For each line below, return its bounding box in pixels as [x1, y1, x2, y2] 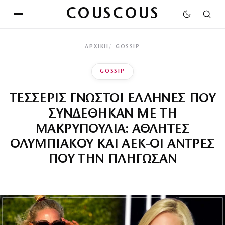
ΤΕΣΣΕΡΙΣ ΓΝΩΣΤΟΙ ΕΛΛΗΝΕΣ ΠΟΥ [9, 92, 216, 106]
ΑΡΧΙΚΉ [85, 44, 109, 50]
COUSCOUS [65, 6, 160, 22]
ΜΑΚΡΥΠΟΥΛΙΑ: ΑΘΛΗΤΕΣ [35, 123, 190, 136]
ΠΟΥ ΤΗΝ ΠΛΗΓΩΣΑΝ [48, 153, 177, 166]
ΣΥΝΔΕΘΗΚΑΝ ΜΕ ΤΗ [48, 107, 177, 121]
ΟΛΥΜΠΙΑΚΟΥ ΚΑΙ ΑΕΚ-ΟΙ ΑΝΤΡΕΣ [10, 138, 215, 151]
